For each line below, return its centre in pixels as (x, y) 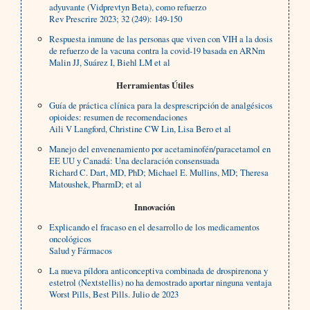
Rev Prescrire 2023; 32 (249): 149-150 (116, 19)
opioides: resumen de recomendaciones (119, 117)
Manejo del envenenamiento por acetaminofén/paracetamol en (160, 149)
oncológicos (71, 239)
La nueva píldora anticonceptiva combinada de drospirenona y (159, 271)
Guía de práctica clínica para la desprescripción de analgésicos (161, 106)
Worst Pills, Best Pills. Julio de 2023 (114, 294)
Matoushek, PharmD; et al (96, 184)
